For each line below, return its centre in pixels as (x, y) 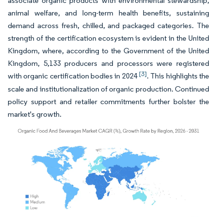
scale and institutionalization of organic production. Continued (108, 89)
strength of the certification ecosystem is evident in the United (108, 38)
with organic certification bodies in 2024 (73, 76)
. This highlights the (178, 76)
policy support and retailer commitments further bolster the (108, 101)
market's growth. (35, 114)
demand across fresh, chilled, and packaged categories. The (108, 25)
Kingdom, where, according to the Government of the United (108, 50)
